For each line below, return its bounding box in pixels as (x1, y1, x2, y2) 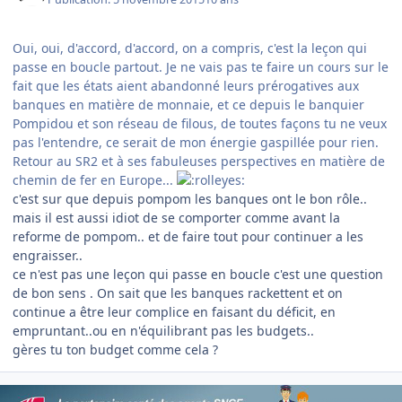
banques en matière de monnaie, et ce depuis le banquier (13, 95, 364, 113)
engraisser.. (13, 246, 83, 264)
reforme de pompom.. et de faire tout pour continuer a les (13, 227, 363, 245)
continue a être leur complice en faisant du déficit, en (13, 302, 336, 320)
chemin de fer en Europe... (13, 170, 177, 188)
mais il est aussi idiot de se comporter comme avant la (13, 208, 340, 226)
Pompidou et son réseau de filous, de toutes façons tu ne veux (13, 114, 387, 132)
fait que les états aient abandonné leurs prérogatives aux (13, 76, 359, 94)
